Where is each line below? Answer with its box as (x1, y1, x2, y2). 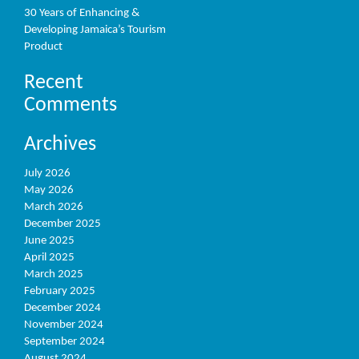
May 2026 (24, 184, 74, 196)
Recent (24, 72, 83, 94)
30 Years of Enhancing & (24, 7, 139, 19)
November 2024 (24, 318, 103, 331)
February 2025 (24, 284, 95, 297)
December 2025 (24, 217, 101, 230)
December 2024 (24, 301, 101, 314)
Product (24, 41, 63, 53)
